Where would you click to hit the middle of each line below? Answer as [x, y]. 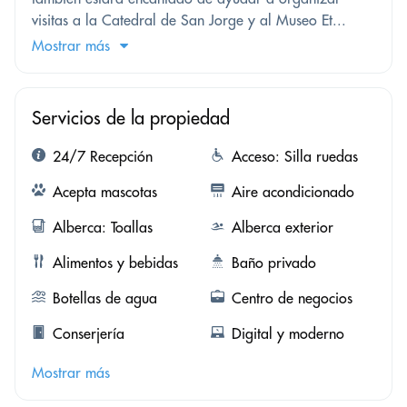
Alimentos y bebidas [115, 262]
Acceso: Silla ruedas [294, 156]
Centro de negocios [292, 298]
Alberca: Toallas [103, 227]
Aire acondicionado [293, 191]
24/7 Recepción [103, 156]
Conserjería [89, 333]
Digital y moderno [288, 333]
